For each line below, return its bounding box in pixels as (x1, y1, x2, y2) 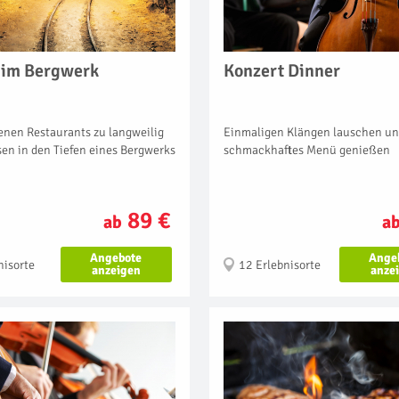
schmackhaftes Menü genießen (224, 142, 390, 158)
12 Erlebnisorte (239, 256, 321, 273)
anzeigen (91, 262, 141, 278)
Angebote (90, 249, 142, 265)
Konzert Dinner (224, 59, 340, 82)
